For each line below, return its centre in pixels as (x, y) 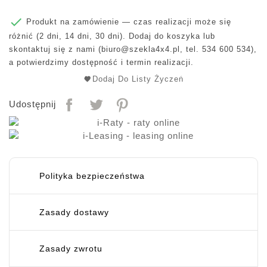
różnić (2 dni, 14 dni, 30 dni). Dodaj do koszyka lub (112, 36)
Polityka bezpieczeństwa (92, 176)
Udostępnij (32, 104)
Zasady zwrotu (71, 249)
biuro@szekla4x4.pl (141, 49)
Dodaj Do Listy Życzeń (138, 79)
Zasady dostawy (74, 212)
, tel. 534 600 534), (218, 49)
